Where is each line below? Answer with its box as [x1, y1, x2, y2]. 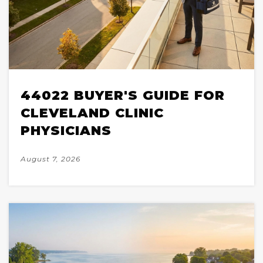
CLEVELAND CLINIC [21, 105, 164, 122]
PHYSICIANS [21, 123, 112, 139]
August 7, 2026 [21, 154, 80, 164]
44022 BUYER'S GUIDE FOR [21, 87, 225, 104]
